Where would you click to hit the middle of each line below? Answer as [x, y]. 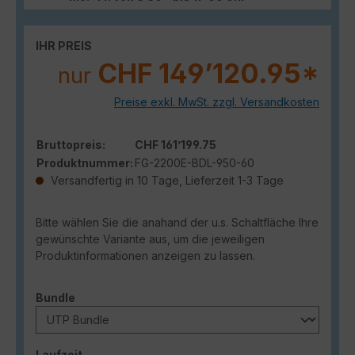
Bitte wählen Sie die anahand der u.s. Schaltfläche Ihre [177, 223]
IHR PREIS [64, 46]
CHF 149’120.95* [208, 74]
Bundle [55, 298]
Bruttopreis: [71, 145]
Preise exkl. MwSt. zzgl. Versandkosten [217, 102]
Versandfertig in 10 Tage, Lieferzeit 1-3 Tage [166, 181]
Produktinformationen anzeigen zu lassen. [145, 256]
